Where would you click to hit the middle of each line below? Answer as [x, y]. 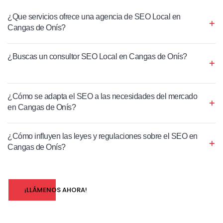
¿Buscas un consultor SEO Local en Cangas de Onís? [97, 56]
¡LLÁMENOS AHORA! [56, 190]
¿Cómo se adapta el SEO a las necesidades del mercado [102, 96]
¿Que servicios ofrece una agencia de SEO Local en [94, 16]
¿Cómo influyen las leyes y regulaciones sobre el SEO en [103, 136]
